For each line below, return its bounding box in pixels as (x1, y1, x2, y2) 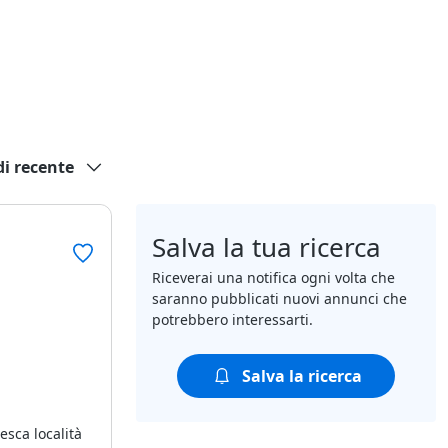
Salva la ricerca (242, 365, 362, 388)
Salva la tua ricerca (152, 229, 381, 266)
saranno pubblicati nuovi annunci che (152, 289, 407, 309)
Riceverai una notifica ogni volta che (152, 268, 395, 288)
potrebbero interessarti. (152, 310, 313, 330)
